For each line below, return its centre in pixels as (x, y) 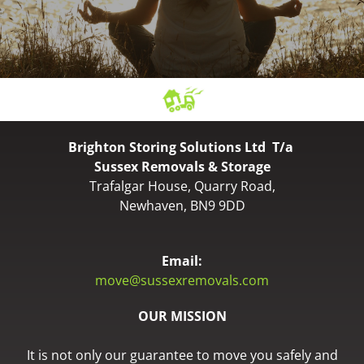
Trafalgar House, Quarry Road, (182, 186)
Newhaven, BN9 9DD (182, 206)
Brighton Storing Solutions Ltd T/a (182, 147)
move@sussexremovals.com (182, 280)
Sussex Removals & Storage (182, 167)
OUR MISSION (182, 316)
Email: (182, 261)
